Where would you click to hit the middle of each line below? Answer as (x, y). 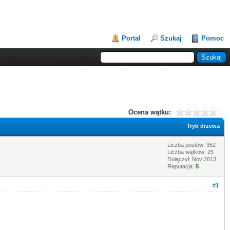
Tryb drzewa (203, 126)
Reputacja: (181, 166)
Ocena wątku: (150, 112)
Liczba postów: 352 (191, 145)
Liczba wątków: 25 (190, 152)
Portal (131, 38)
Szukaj (171, 38)
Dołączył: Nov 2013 (192, 159)
